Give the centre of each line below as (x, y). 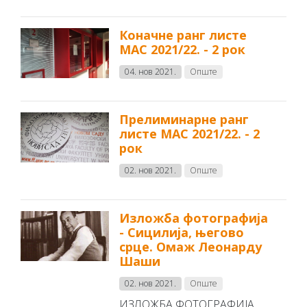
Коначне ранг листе (183, 35)
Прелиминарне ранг (184, 119)
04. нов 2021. (151, 72)
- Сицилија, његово (182, 232)
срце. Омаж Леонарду (191, 247)
